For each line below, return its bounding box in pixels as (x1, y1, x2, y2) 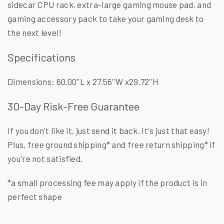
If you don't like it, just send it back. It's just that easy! (7, 125, 210, 135)
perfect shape (7, 191, 62, 201)
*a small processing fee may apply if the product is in (7, 177, 207, 187)
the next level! (7, 27, 62, 37)
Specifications (7, 50, 75, 63)
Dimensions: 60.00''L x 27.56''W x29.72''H (7, 76, 159, 86)
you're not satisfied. (7, 153, 83, 163)
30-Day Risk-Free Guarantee (7, 99, 139, 112)
